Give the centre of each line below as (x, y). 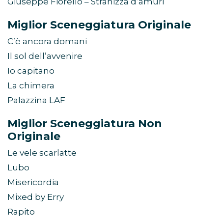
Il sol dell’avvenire (45, 56)
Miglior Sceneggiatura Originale (99, 25)
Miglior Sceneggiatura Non (85, 124)
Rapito (21, 212)
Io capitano (31, 71)
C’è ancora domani (47, 41)
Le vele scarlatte (42, 153)
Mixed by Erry (36, 197)
